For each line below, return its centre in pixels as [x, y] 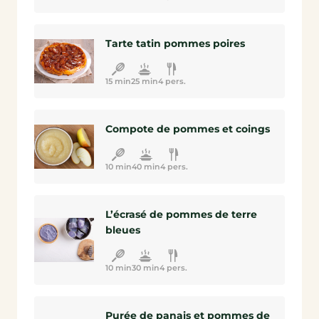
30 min [145, 268]
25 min [144, 81]
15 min [118, 81]
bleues [122, 230]
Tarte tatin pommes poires [175, 43]
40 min [146, 167]
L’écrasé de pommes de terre [181, 214]
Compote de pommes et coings [187, 129]
